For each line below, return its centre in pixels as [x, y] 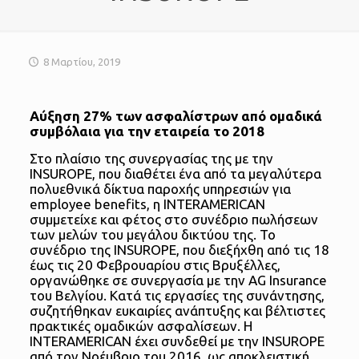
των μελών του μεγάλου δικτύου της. [143, 235]
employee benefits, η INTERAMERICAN [147, 204]
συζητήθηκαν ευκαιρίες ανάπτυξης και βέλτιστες [177, 311]
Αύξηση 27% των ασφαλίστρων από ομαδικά [175, 116]
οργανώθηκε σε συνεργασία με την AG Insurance [178, 280]
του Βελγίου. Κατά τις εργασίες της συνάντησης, [177, 296]
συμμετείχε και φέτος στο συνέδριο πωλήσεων [173, 220]
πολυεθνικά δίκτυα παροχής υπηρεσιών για [160, 189]
